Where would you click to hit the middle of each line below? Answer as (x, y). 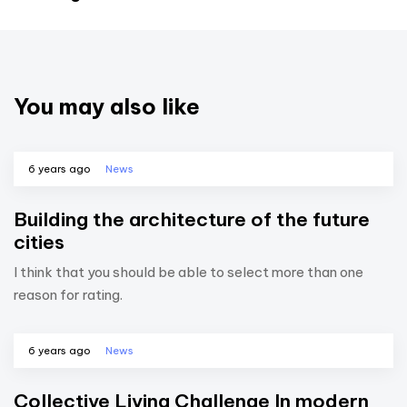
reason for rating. (68, 294)
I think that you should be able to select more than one (189, 272)
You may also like (107, 106)
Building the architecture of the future (192, 219)
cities (39, 242)
